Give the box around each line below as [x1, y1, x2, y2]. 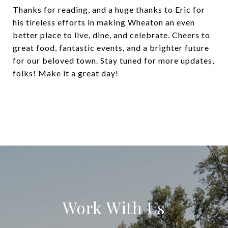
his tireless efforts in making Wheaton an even [13, 17, 195, 27]
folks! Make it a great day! [13, 68, 119, 78]
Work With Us [63, 196, 165, 218]
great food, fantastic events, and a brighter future [13, 43, 209, 52]
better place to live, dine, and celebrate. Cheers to [13, 30, 210, 40]
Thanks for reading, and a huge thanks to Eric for [13, 5, 205, 14]
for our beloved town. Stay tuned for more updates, [13, 55, 214, 65]
